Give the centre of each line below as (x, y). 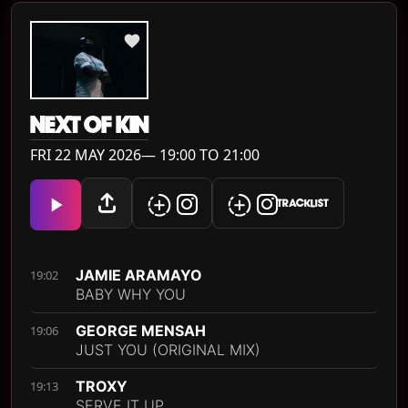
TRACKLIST (303, 203)
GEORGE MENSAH (141, 331)
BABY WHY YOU (131, 295)
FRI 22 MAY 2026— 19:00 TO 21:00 (145, 155)
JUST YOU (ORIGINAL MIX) (168, 350)
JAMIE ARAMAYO (139, 275)
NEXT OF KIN (89, 126)
